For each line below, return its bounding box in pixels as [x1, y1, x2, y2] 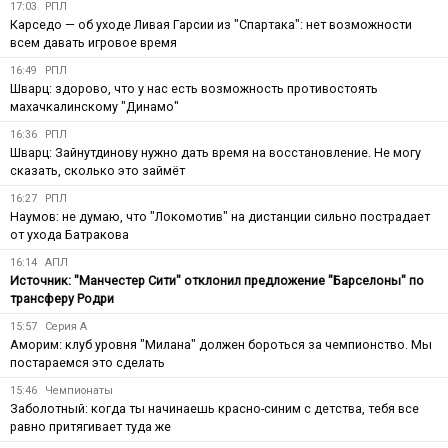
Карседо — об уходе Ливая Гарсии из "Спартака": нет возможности [10, 16, 412, 32]
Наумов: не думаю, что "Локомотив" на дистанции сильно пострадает [10, 208, 430, 224]
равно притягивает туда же [10, 418, 171, 434]
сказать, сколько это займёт [10, 162, 185, 178]
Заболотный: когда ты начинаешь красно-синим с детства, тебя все [10, 400, 419, 416]
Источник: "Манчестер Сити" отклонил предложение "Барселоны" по [10, 272, 424, 288]
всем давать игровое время [10, 34, 177, 50]
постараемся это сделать [10, 354, 165, 370]
